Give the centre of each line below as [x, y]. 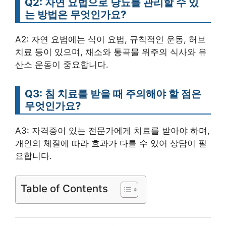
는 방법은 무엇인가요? [75, 15]
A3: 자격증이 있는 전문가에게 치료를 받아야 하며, [112, 131]
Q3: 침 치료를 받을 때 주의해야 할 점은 [113, 94]
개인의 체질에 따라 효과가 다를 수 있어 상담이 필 [111, 144]
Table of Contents [64, 188]
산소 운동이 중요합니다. [62, 65]
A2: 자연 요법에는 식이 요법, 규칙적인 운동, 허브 [110, 40]
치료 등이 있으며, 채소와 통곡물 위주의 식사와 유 [111, 52]
